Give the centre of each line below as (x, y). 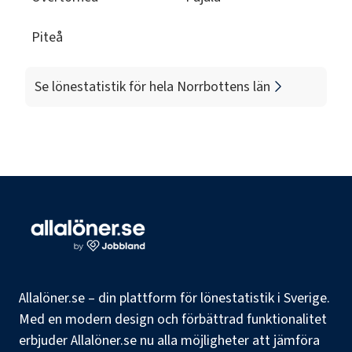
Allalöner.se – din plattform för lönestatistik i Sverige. (174, 298)
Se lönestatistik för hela (106, 86)
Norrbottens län (224, 86)
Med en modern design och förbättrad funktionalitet (173, 319)
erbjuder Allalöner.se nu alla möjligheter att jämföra (169, 341)
